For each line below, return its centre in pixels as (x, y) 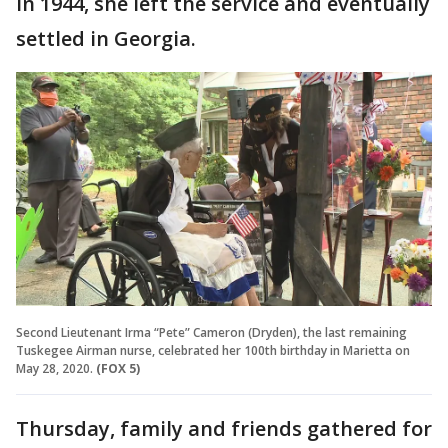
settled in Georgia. (106, 39)
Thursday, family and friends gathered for (224, 429)
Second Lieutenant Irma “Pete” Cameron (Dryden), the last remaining (211, 333)
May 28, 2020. (54, 369)
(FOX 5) (118, 369)
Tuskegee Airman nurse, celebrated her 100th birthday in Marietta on (213, 351)
